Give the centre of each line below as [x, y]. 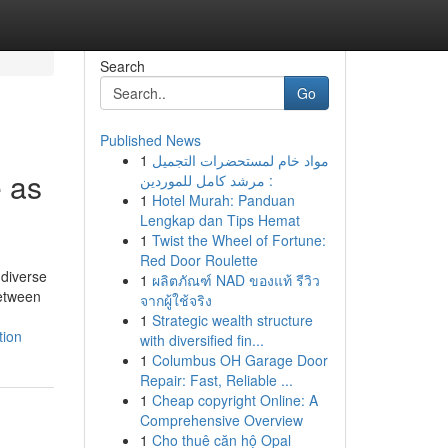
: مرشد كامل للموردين [206, 180]
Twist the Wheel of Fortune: [238, 240]
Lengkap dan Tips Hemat [219, 220]
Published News [150, 140]
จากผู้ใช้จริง [175, 300]
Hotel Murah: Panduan [223, 200]
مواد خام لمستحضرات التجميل [240, 160]
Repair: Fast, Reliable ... [216, 380]
